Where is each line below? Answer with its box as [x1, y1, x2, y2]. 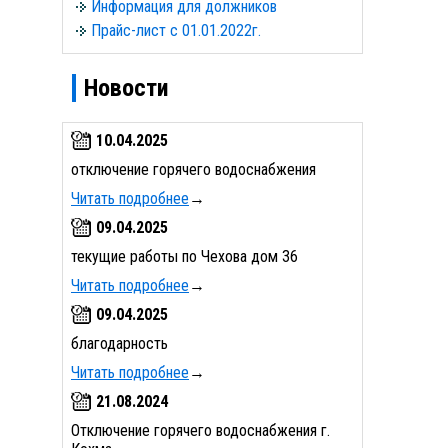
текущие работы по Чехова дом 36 [71, 246, 298, 266]
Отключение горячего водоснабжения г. [71, 420, 330, 440]
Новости [84, 73, 169, 102]
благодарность [71, 333, 168, 353]
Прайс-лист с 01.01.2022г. [91, 21, 261, 40]
